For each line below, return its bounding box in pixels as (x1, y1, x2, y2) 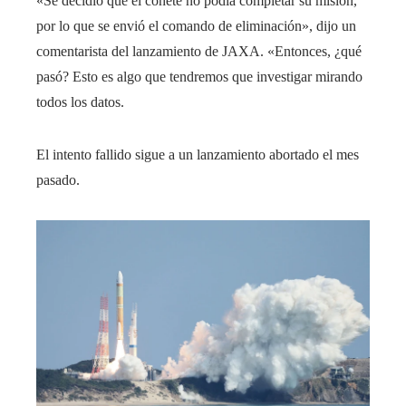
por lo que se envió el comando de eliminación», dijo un (36, 18, 356, 34)
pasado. (36, 172, 80, 188)
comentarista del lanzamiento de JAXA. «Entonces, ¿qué (36, 43, 362, 60)
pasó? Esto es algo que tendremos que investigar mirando (36, 69, 362, 85)
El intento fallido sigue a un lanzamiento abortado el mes (36, 147, 359, 163)
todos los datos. (36, 94, 124, 111)
